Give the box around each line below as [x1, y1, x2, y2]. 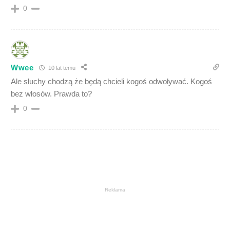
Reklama [105, 187, 125, 193]
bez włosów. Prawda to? [11, 89, 92, 99]
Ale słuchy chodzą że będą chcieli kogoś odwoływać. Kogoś [11, 77, 212, 86]
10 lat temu [46, 64, 75, 71]
